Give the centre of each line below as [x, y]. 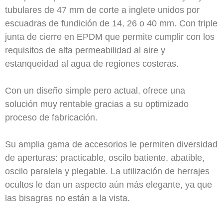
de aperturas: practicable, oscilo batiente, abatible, [105, 158]
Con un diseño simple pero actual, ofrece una [95, 91]
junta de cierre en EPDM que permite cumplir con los [110, 37]
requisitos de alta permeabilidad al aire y [85, 50]
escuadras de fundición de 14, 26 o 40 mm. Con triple [111, 23]
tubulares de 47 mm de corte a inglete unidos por [102, 10]
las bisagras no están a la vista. [67, 198]
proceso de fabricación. [51, 117]
